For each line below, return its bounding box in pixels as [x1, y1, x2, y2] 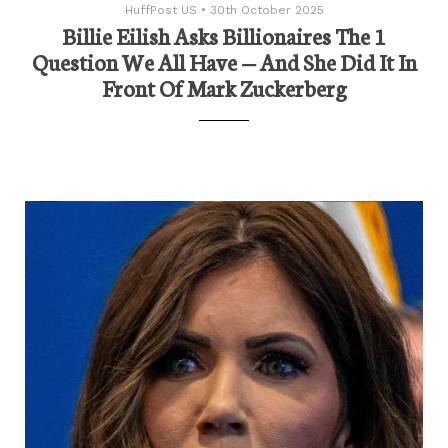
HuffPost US [124, 2, 197, 17]
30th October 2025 [209, 2, 324, 17]
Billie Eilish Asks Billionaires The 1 [62, 19, 386, 51]
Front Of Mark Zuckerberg [101, 71, 347, 103]
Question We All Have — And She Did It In [31, 45, 417, 77]
